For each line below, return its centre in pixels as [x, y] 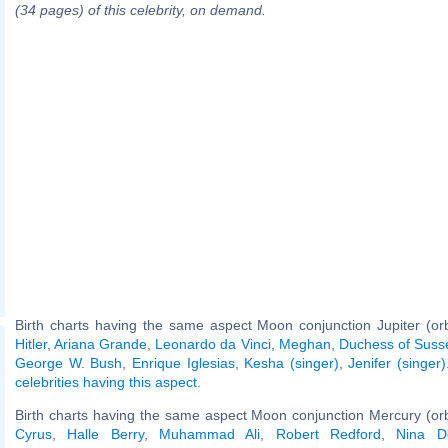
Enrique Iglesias [183, 362]
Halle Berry [105, 433]
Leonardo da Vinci [213, 343]
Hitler [31, 343]
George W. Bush [69, 362]
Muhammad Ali [210, 433]
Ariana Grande [101, 343]
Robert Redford [328, 433]
